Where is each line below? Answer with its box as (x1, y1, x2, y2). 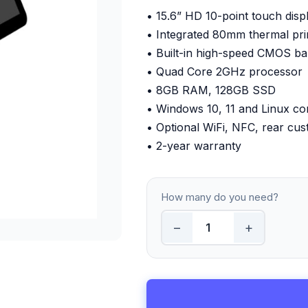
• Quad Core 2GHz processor (146, 64, 303, 78)
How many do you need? (160, 190, 278, 203)
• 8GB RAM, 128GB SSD (146, 82, 276, 97)
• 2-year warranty (146, 138, 242, 153)
